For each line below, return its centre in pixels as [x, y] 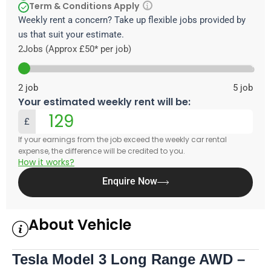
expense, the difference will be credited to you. [102, 151]
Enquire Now [129, 181]
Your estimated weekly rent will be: [104, 102]
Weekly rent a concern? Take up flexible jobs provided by [132, 20]
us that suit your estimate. [71, 34]
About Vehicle [80, 224]
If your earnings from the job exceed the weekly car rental [122, 139]
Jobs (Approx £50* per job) [77, 49]
